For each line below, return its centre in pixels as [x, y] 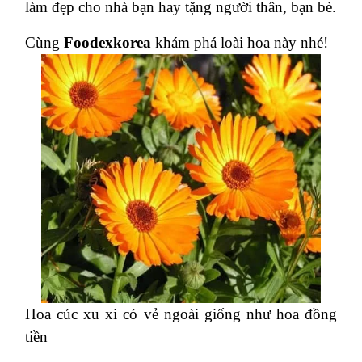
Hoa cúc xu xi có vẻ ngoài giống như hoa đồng [181, 314]
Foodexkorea [107, 42]
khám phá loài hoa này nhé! [240, 42]
